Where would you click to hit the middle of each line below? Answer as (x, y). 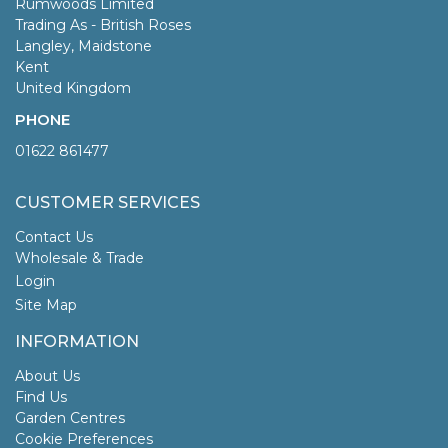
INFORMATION (77, 341)
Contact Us (54, 236)
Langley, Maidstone (83, 45)
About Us (47, 375)
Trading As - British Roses (103, 24)
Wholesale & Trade (79, 257)
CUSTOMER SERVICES (107, 202)
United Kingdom (73, 87)
